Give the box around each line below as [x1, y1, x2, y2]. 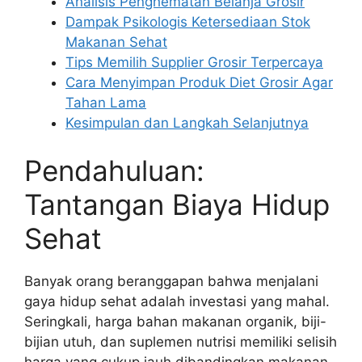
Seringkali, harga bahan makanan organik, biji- [24, 314, 326, 330]
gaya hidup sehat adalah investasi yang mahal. [24, 293, 330, 310]
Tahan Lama [65, 94, 146, 111]
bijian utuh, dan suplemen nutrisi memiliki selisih [24, 334, 337, 351]
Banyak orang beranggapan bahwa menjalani [24, 273, 318, 290]
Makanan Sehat [65, 33, 167, 50]
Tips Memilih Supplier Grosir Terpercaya [65, 53, 323, 70]
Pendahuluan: [24, 154, 204, 188]
